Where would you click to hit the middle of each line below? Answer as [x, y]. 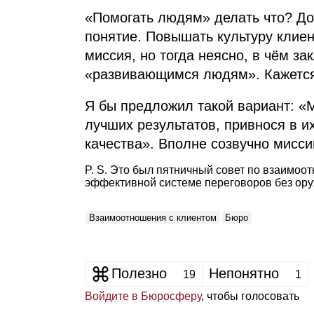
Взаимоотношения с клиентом [153, 217]
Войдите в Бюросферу [143, 296]
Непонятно [244, 273]
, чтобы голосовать [250, 296]
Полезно [139, 273]
